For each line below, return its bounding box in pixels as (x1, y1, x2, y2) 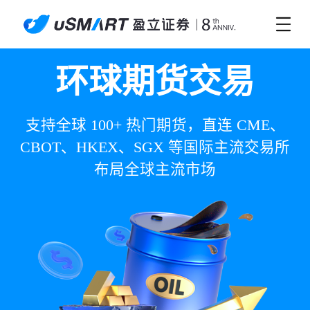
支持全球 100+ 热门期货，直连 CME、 (25, 116, 285, 134)
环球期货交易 (55, 63, 255, 100)
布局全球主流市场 (94, 161, 216, 178)
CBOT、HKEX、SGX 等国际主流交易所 (20, 138, 290, 156)
